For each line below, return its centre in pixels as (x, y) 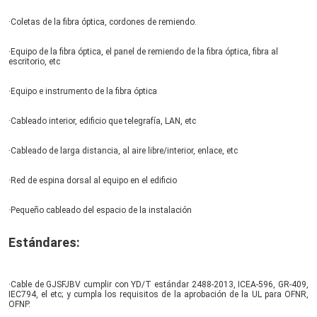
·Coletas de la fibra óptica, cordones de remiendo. (103, 22)
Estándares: (44, 242)
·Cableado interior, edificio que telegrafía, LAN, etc (102, 121)
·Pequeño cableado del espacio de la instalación (100, 210)
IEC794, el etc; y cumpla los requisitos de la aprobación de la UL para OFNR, (158, 294)
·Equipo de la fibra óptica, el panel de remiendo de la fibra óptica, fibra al (143, 51)
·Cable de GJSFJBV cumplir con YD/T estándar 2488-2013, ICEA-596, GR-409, (158, 284)
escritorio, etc (34, 61)
